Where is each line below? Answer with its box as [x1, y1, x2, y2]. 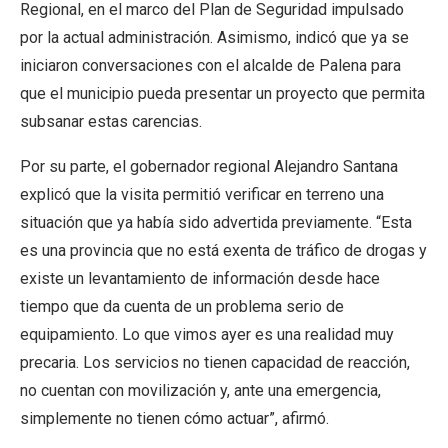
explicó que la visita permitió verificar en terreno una [20, 185, 384, 204]
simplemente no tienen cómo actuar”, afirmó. [20, 409, 329, 428]
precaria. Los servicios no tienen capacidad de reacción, [20, 353, 410, 372]
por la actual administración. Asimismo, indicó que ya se [20, 28, 409, 47]
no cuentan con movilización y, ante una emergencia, [20, 381, 381, 400]
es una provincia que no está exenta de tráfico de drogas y [20, 241, 427, 260]
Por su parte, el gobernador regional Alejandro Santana [20, 157, 398, 176]
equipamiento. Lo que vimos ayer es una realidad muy [20, 325, 394, 344]
